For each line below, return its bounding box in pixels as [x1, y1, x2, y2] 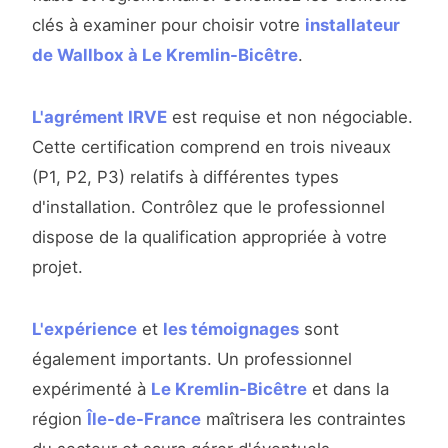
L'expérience [32, 319, 137, 340]
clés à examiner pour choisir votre [32, 15, 305, 36]
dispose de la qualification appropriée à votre [32, 227, 387, 248]
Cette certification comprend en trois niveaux [32, 137, 391, 158]
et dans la [307, 379, 389, 400]
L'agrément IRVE [32, 107, 167, 128]
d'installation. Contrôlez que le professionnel [32, 197, 385, 218]
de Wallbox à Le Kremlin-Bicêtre [32, 45, 298, 66]
